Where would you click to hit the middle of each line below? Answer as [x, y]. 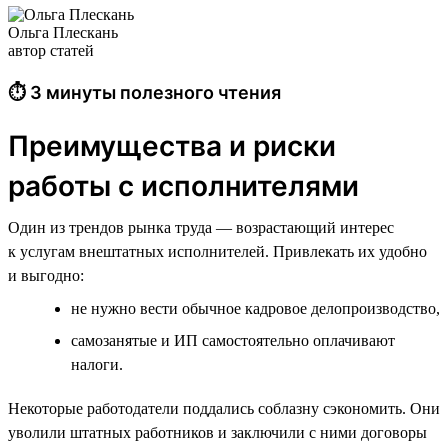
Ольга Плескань [63, 32]
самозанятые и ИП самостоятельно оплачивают [233, 340]
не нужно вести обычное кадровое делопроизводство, [255, 308]
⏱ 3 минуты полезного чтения [144, 92]
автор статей [51, 50]
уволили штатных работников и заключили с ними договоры [217, 432]
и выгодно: [46, 275]
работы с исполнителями [183, 185]
